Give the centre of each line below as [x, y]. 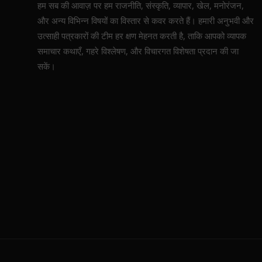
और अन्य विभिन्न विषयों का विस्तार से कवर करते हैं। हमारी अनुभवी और [146, 21]
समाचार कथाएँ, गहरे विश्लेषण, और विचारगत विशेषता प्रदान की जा [138, 51]
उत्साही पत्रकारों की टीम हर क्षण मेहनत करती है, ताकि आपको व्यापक [142, 36]
